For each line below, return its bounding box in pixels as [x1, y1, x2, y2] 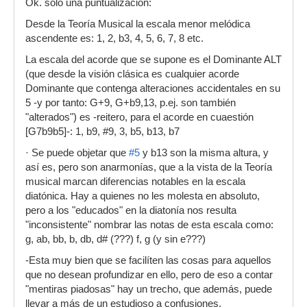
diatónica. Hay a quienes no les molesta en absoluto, [25, 191, 260, 201]
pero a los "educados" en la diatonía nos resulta [25, 205, 236, 216]
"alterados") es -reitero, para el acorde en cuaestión [25, 112, 254, 123]
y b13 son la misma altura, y [140, 147, 269, 158]
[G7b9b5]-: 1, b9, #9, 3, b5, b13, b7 [25, 126, 180, 137]
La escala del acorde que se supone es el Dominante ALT [25, 54, 282, 65]
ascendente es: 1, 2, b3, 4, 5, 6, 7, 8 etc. [25, 33, 204, 44]
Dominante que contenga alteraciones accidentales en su [25, 83, 280, 94]
